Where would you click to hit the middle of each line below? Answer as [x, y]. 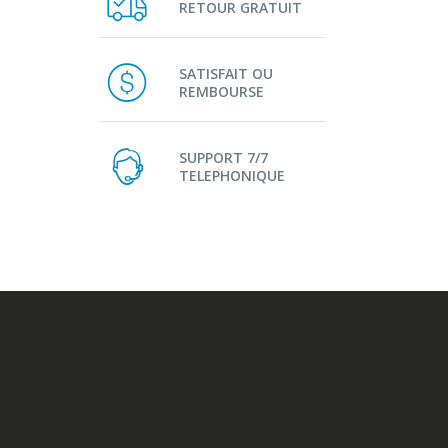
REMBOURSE [221, 91]
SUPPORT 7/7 [223, 157]
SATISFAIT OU [226, 73]
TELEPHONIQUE [232, 175]
